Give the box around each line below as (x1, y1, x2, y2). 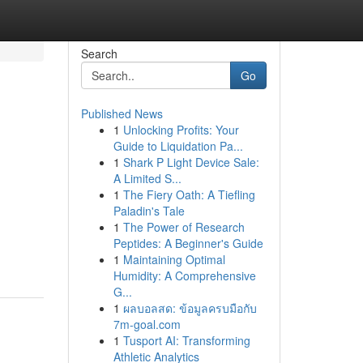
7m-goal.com (113, 316, 181, 332)
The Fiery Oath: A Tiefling (122, 186, 255, 203)
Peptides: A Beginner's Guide (113, 235, 263, 251)
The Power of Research (122, 219, 245, 235)
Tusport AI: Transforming (122, 332, 250, 348)
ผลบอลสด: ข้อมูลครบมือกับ (122, 300, 257, 316)
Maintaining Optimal (122, 251, 225, 267)
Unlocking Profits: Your (122, 122, 239, 138)
